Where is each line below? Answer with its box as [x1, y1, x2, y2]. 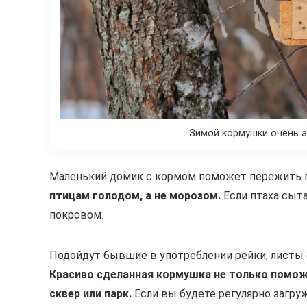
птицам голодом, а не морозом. [49, 189, 223, 203]
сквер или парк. [49, 287, 132, 301]
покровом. [49, 208, 103, 222]
